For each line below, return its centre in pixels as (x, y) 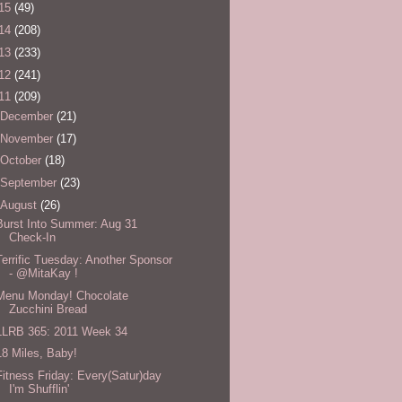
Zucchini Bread (48, 309)
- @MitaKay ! (44, 274)
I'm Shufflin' (39, 389)
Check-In (33, 238)
